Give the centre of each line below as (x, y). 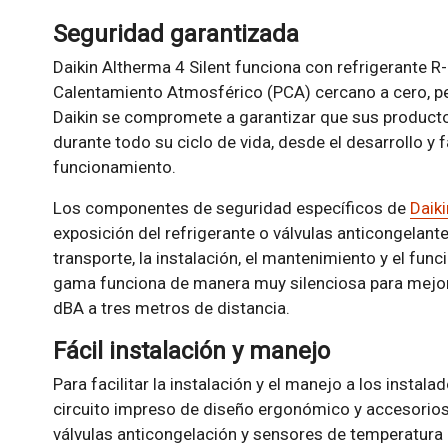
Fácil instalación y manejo (191, 351)
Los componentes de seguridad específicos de (231, 208)
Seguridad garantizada (175, 34)
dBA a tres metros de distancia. (171, 308)
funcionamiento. (114, 167)
